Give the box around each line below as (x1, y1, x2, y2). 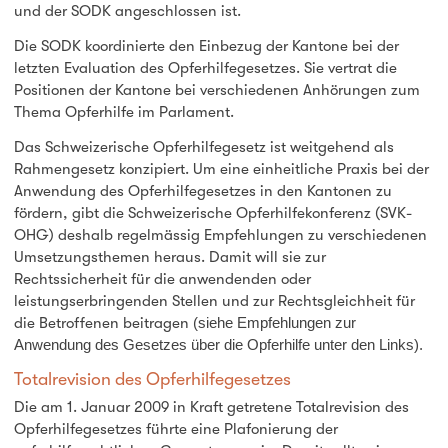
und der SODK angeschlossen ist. (13, 2, 241, 21)
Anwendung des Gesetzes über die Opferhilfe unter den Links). (13, 335, 423, 353)
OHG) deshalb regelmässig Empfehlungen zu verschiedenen (13, 225, 427, 244)
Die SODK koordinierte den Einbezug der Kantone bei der (13, 37, 399, 56)
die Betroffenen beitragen (13, 313, 193, 332)
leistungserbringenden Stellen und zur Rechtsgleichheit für (13, 291, 415, 310)
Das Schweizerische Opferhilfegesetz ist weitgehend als (13, 137, 394, 156)
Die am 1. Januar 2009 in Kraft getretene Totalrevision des (13, 398, 409, 417)
